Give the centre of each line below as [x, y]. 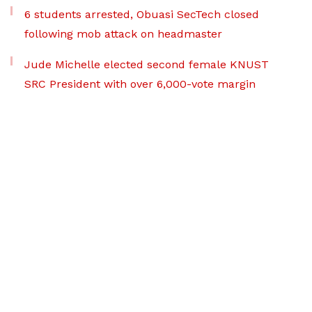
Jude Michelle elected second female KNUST [147, 65]
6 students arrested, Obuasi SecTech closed [142, 15]
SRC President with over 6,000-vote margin [140, 84]
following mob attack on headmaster [123, 34]
